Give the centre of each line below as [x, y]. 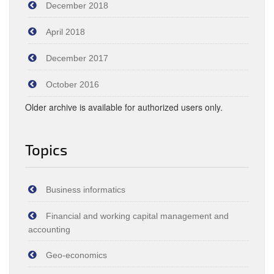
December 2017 [77, 58]
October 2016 [72, 84]
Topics [46, 150]
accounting [49, 229]
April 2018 [65, 32]
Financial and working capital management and [137, 216]
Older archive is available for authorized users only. [124, 107]
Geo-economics [76, 255]
